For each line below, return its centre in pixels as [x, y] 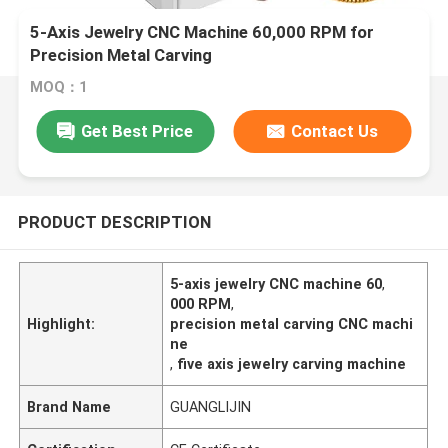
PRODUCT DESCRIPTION [114, 221]
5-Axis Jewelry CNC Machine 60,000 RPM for [202, 32]
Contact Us [335, 130]
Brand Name [69, 406]
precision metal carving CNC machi [292, 323]
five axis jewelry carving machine [292, 363]
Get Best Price [137, 130]
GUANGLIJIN [211, 406]
